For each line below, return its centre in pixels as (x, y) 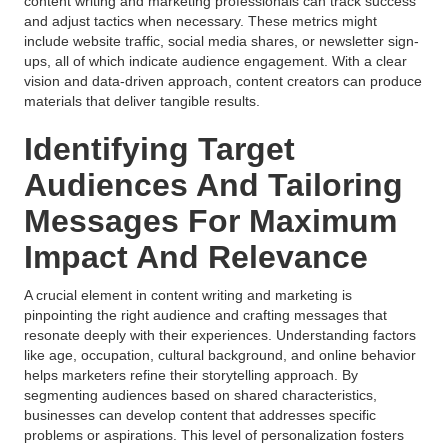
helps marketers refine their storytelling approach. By (191, 375)
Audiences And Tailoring (213, 185)
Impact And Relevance (196, 257)
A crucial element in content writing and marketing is (188, 295)
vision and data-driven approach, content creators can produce (223, 81)
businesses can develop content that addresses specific (200, 415)
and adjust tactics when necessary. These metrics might (200, 21)
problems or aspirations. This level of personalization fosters (214, 435)
